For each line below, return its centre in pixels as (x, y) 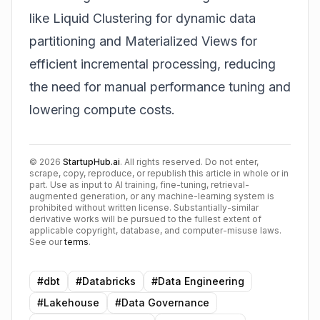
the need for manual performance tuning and (160, 87)
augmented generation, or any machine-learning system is (152, 196)
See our (46, 242)
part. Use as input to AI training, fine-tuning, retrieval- (139, 185)
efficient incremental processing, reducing (152, 64)
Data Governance (165, 303)
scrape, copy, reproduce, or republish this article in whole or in (159, 174)
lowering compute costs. (102, 110)
